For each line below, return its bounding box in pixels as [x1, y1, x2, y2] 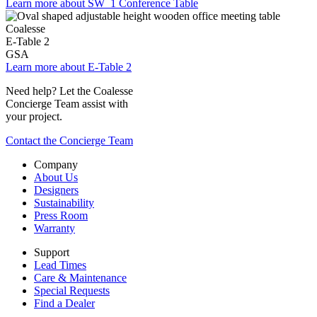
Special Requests [34, 284, 110, 297]
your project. [6, 110, 62, 123]
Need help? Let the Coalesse [6, 85, 133, 98]
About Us [34, 171, 78, 184]
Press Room [34, 209, 88, 222]
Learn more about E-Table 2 [6, 61, 132, 74]
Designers [34, 184, 79, 197]
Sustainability [34, 197, 94, 209]
